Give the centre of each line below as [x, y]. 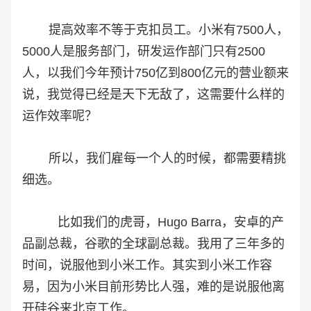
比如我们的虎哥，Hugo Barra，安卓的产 [153, 222]
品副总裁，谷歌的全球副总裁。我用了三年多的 [153, 244]
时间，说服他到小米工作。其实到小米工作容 [147, 266]
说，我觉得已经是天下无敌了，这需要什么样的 [153, 95]
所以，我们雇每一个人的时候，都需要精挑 [154, 159]
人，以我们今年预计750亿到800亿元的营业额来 [155, 73]
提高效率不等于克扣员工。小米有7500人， [155, 30]
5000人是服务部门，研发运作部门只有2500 [144, 52]
